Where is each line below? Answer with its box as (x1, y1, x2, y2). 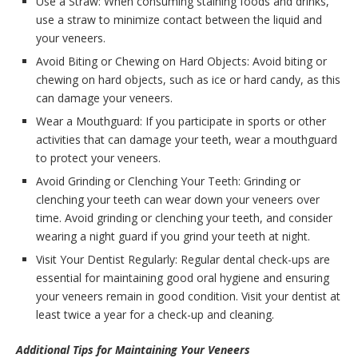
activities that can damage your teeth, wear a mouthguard (36, 131, 337, 147)
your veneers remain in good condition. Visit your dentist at (36, 288, 340, 304)
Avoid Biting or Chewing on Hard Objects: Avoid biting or (36, 53, 327, 69)
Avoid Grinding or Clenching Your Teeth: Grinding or (36, 173, 300, 189)
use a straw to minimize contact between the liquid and (36, 11, 322, 27)
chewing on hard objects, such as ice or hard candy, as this (36, 71, 340, 87)
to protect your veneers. (36, 149, 161, 165)
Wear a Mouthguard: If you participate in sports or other (36, 113, 326, 129)
